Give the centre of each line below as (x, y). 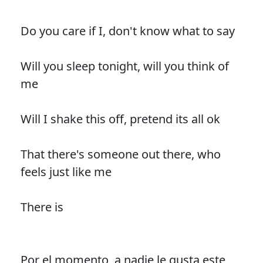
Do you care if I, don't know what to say (127, 31)
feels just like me (66, 172)
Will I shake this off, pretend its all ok (120, 119)
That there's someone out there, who (120, 154)
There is (42, 207)
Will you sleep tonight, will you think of (124, 66)
